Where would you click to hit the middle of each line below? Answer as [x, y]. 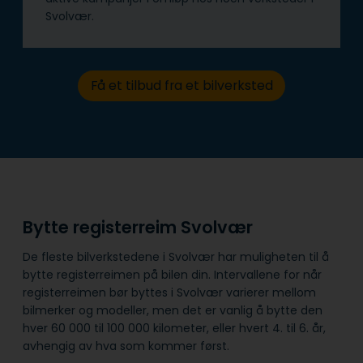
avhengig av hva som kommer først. [126, 346]
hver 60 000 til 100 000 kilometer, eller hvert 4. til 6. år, [174, 329]
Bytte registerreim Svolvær [140, 227]
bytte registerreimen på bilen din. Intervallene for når [172, 275]
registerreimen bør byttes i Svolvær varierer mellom [169, 293]
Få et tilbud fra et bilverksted [181, 86]
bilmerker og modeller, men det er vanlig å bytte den [173, 311]
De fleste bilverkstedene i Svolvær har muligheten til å [176, 257]
